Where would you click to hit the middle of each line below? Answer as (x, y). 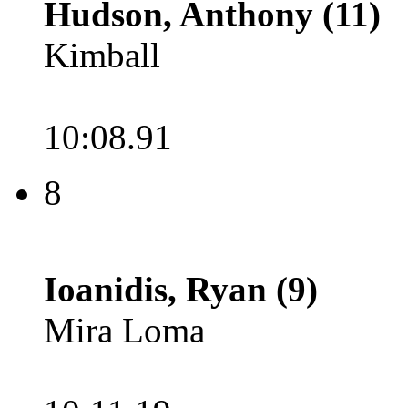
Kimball (102, 55)
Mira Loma (124, 330)
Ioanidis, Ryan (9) (181, 289)
